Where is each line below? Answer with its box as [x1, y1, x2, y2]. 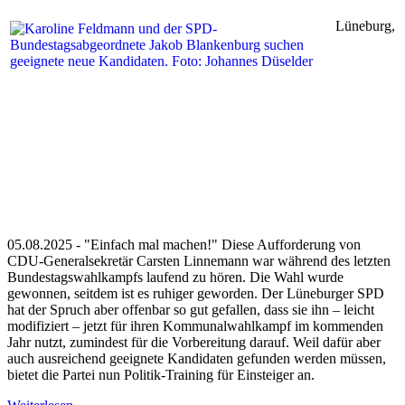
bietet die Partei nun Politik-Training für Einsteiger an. [7, 367, 315, 383]
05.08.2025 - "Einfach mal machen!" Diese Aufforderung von [7, 237, 361, 253]
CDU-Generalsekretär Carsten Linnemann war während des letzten [7, 253, 391, 269]
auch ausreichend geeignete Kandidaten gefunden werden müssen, [7, 351, 386, 367]
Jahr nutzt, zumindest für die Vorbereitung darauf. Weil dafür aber [7, 334, 381, 351]
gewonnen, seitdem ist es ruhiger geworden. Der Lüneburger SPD [7, 286, 384, 302]
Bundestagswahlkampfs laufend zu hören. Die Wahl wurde [7, 269, 344, 286]
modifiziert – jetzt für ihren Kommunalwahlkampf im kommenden [7, 318, 383, 334]
